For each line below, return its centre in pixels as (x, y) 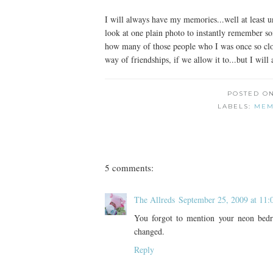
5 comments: (129, 168)
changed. (149, 231)
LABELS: (236, 106)
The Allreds (154, 200)
